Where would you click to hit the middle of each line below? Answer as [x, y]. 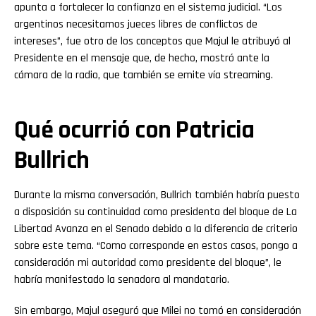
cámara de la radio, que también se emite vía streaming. [144, 75]
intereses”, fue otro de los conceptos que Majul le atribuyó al [152, 41]
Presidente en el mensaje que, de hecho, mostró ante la [142, 58]
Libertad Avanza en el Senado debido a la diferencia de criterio [156, 229]
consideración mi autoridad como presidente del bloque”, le [148, 262]
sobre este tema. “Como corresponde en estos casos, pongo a [156, 245]
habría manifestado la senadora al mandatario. [122, 279]
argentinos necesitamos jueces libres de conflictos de [136, 24]
